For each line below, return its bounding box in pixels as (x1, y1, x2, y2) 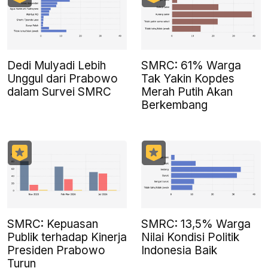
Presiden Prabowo (7, 243, 105, 257)
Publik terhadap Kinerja (7, 230, 127, 244)
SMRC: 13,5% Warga (141, 217, 251, 231)
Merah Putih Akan (141, 85, 233, 99)
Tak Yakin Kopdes (141, 72, 234, 86)
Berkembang (141, 98, 208, 112)
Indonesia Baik (141, 243, 217, 257)
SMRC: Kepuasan (7, 217, 98, 231)
